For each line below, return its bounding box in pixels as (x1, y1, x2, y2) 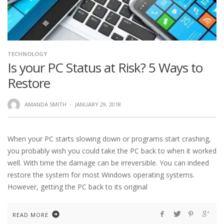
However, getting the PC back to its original (7, 182, 147, 192)
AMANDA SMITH (24, 100, 66, 108)
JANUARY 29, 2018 (74, 100, 121, 108)
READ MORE (12, 211, 48, 219)
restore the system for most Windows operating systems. (7, 170, 194, 180)
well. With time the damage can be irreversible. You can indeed (7, 158, 209, 168)
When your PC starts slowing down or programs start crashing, (7, 134, 211, 144)
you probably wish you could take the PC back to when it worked (7, 146, 216, 156)
